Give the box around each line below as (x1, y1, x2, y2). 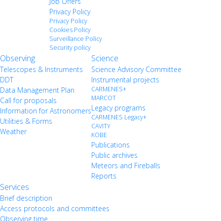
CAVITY (91, 121, 110, 130)
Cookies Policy (49, 25, 91, 34)
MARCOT (91, 93, 116, 102)
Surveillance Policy (49, 34, 102, 43)
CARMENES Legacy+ (91, 112, 147, 121)
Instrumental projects (91, 74, 159, 84)
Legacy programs (91, 103, 146, 112)
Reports (91, 171, 116, 181)
